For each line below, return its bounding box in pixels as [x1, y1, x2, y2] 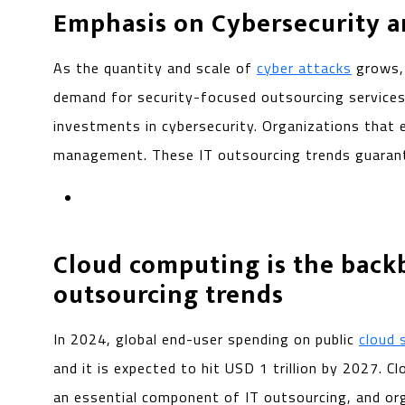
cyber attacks [257, 56, 353, 79]
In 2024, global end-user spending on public [53, 327, 360, 350]
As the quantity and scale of [53, 56, 258, 79]
